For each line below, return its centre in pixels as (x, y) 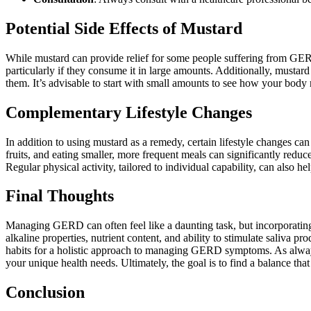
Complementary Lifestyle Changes (129, 112)
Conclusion (45, 293)
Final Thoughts (60, 196)
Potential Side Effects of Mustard (124, 28)
